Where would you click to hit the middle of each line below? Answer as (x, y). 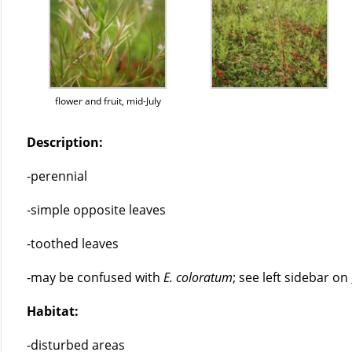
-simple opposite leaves (97, 209)
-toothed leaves (73, 243)
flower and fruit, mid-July (108, 101)
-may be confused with (95, 277)
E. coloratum (198, 277)
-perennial (57, 176)
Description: (65, 142)
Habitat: (53, 311)
